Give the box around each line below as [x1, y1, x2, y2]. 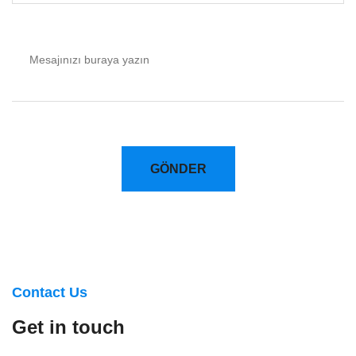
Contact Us [12, 284, 87, 300]
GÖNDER [149, 162, 207, 176]
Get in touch [12, 316, 125, 338]
